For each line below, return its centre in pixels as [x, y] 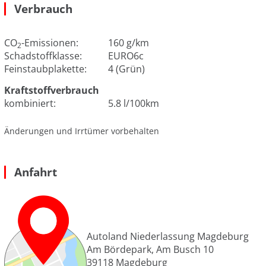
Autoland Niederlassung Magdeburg [168, 237]
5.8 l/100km [134, 103]
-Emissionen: [50, 42]
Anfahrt [36, 172]
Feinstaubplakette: [48, 69]
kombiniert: [32, 103]
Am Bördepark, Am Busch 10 [150, 250]
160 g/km [129, 42]
